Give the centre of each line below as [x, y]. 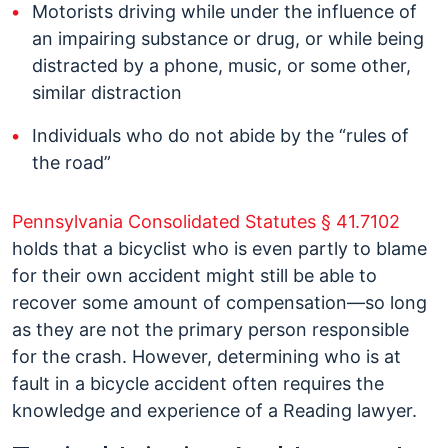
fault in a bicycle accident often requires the [198, 383]
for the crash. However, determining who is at [206, 356]
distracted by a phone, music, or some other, [221, 65]
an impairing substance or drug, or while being [228, 38]
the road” [71, 162]
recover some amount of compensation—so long [219, 302]
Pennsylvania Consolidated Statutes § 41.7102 [206, 221]
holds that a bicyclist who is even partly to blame [219, 248]
